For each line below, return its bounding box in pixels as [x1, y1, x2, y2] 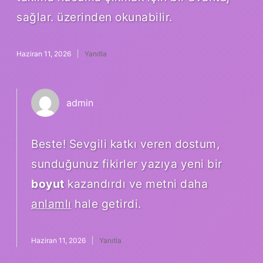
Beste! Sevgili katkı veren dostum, [31, 136, 220, 151]
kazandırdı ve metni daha [64, 176, 208, 191]
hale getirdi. [71, 196, 141, 211]
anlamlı [31, 196, 72, 211]
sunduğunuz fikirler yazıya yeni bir [31, 156, 222, 171]
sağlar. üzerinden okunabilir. [16, 9, 173, 24]
